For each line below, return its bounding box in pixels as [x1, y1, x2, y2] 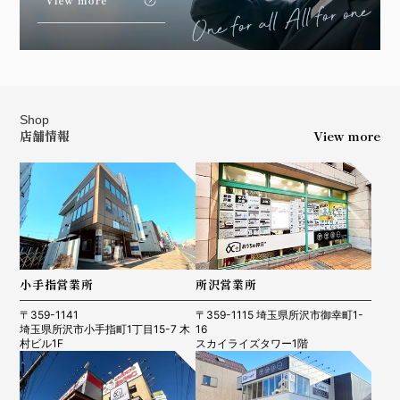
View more [312, 127, 380, 146]
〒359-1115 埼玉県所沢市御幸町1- [196, 308, 363, 322]
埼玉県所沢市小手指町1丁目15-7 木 [20, 322, 191, 337]
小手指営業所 [20, 276, 94, 294]
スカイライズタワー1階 [196, 337, 308, 351]
